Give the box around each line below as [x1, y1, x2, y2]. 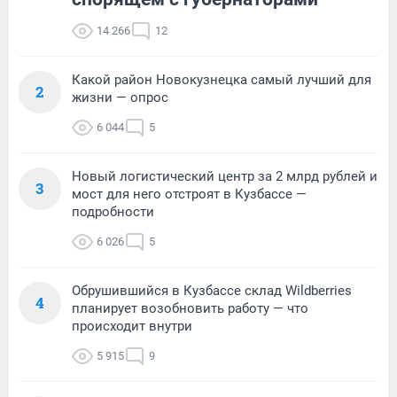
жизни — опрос [72, 89, 168, 105]
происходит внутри [72, 317, 192, 334]
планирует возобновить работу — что [72, 300, 308, 316]
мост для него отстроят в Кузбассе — [72, 185, 307, 202]
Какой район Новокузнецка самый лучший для [72, 71, 371, 88]
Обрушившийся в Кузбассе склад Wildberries [72, 282, 352, 299]
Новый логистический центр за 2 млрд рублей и [72, 167, 378, 184]
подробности [72, 203, 154, 220]
